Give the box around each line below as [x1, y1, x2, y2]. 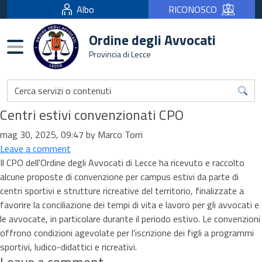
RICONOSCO [168, 2, 217, 16]
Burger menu [23, 39, 73, 53]
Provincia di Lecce [89, 47, 151, 60]
